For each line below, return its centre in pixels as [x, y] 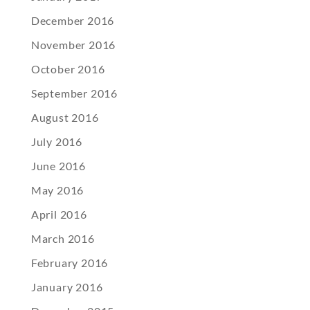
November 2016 [73, 45]
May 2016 [57, 190]
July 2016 [56, 142]
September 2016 [74, 93]
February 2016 [70, 263]
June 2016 [58, 166]
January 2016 [67, 287]
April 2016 [59, 215]
